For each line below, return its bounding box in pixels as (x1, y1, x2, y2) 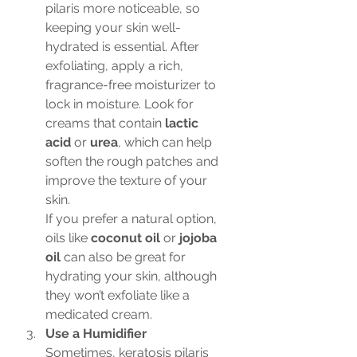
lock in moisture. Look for (45, 96, 197, 112)
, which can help (118, 135, 215, 150)
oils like (45, 230, 91, 245)
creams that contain (45, 116, 165, 131)
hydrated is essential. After (45, 39, 202, 54)
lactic (165, 116, 202, 131)
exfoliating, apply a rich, (45, 58, 186, 73)
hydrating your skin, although (45, 269, 220, 284)
